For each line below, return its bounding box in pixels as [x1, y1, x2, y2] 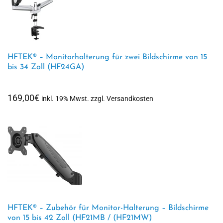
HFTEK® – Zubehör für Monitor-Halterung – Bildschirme [7, 204, 209, 212]
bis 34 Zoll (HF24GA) [7, 63, 84, 71]
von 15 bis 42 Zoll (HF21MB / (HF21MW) [7, 214, 152, 222]
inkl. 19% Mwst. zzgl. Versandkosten [41, 95, 153, 103]
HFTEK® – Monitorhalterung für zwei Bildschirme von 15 [7, 53, 207, 61]
